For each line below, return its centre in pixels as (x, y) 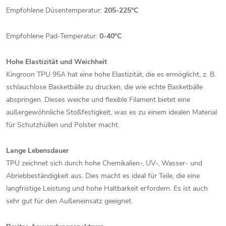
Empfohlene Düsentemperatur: (55, 11)
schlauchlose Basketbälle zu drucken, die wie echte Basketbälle (104, 87)
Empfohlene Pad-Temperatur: (53, 36)
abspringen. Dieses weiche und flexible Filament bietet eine (98, 100)
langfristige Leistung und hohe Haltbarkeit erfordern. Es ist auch (107, 189)
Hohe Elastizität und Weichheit (56, 62)
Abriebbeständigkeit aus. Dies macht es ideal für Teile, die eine (103, 176)
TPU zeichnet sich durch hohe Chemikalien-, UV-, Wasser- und (104, 163)
